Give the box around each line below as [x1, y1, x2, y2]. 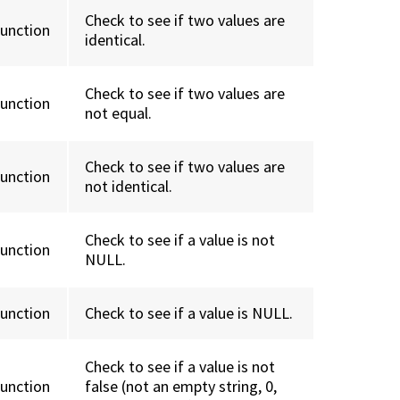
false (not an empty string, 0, [85, 376, 278, 397]
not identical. [85, 176, 173, 197]
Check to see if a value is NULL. [85, 303, 294, 324]
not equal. [85, 103, 153, 124]
